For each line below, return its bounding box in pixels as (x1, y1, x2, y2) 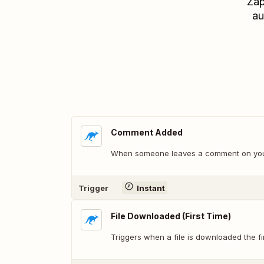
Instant (136, 183, 165, 193)
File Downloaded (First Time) (111, 211, 231, 221)
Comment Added (111, 127, 183, 137)
